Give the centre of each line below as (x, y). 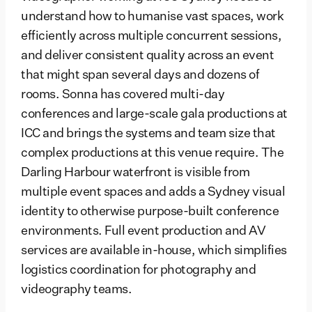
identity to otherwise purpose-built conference (150, 212)
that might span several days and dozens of (140, 76)
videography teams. (76, 290)
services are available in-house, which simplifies (154, 251)
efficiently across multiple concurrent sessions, (151, 37)
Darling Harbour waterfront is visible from (135, 173)
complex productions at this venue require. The (152, 154)
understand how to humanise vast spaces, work (152, 17)
